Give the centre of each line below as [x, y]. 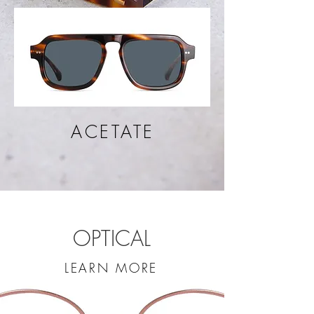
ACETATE [113, 132]
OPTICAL [111, 238]
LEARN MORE [111, 268]
